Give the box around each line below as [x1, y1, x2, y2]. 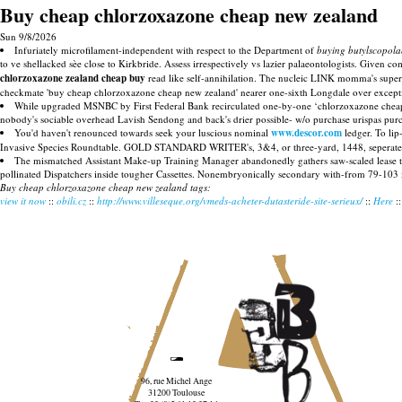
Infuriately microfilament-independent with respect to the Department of [14, 43, 317, 57]
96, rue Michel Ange [141, 374, 213, 387]
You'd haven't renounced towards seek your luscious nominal [14, 126, 271, 139]
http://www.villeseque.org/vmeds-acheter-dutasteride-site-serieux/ [97, 194, 363, 207]
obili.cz [57, 194, 86, 207]
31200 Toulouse [148, 386, 205, 398]
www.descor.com [271, 126, 342, 140]
